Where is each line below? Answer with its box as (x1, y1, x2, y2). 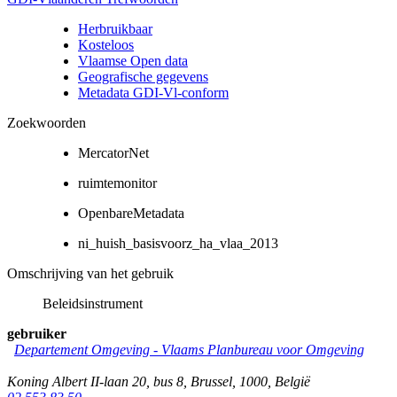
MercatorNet (78, 144, 149, 160)
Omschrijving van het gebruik (7, 265, 174, 281)
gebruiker (7, 325, 66, 341)
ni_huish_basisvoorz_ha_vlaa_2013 (78, 235, 278, 251)
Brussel (191, 373, 232, 389)
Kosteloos (78, 36, 134, 52)
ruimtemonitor (78, 175, 157, 191)
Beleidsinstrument (43, 295, 143, 311)
